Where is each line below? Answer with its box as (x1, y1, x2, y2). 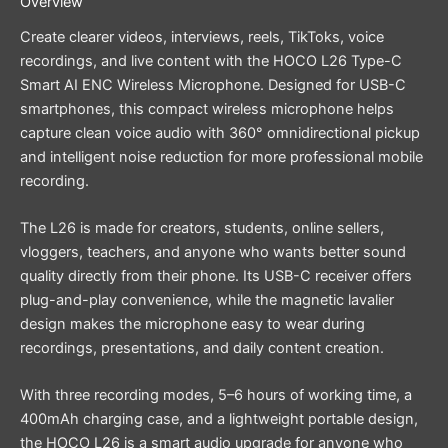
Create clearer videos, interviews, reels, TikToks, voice (20, 27, 384, 46)
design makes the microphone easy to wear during (20, 314, 365, 333)
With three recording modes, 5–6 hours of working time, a (20, 386, 412, 405)
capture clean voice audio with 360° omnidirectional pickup (20, 123, 420, 142)
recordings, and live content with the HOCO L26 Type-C (20, 51, 402, 70)
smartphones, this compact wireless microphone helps (20, 99, 394, 118)
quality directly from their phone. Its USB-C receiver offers (20, 266, 412, 285)
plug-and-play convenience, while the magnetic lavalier (20, 290, 394, 309)
